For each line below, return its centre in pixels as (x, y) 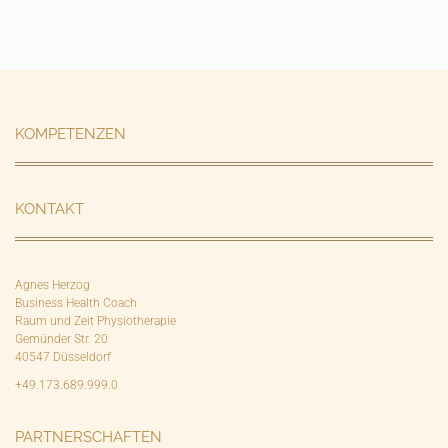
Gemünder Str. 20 (61, 339)
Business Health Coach (76, 303)
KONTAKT (49, 209)
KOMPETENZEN (70, 134)
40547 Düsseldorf (63, 357)
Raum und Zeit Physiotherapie (95, 321)
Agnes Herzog (52, 285)
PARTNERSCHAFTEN (88, 437)
